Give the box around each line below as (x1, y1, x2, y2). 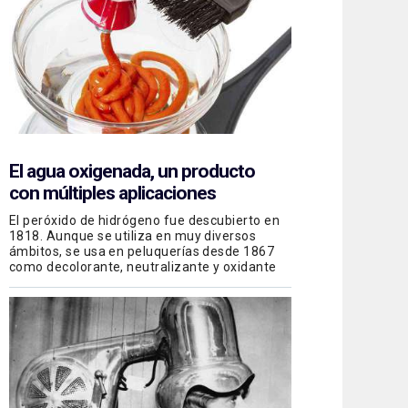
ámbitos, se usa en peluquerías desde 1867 (9, 243, 275, 259)
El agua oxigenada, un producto (9, 159, 255, 182)
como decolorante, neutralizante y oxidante (9, 259, 277, 274)
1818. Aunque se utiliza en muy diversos (9, 228, 257, 243)
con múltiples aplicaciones (9, 181, 216, 204)
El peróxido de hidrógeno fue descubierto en (9, 212, 280, 228)
